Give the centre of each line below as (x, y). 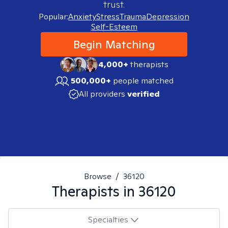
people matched (143, 81)
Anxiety (82, 17)
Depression (168, 17)
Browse (97, 176)
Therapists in (95, 191)
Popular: (53, 17)
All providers (102, 94)
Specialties (108, 219)
